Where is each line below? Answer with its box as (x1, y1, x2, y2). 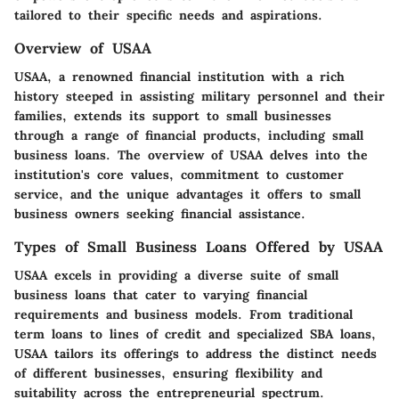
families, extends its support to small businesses (14, 107, 331, 124)
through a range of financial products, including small (14, 126, 363, 143)
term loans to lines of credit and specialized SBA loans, (14, 325, 376, 342)
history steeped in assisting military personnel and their (14, 87, 385, 104)
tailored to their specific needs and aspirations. (14, 6, 322, 23)
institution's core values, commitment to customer (14, 166, 344, 183)
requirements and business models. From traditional (14, 305, 353, 322)
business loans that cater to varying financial (14, 286, 307, 303)
